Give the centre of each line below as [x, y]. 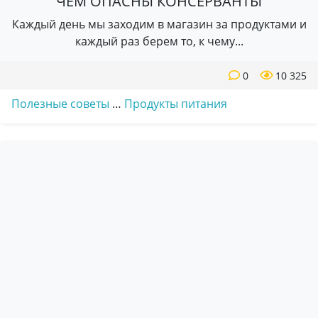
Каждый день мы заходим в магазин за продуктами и [159, 24]
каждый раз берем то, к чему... [159, 41]
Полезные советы [60, 104]
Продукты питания [176, 104]
